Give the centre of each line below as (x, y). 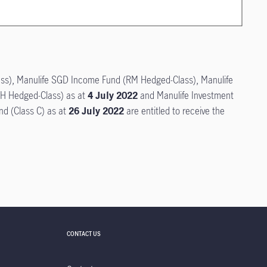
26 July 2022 (96, 111)
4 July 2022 (113, 95)
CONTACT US (84, 233)
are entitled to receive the (174, 111)
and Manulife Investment (186, 95)
